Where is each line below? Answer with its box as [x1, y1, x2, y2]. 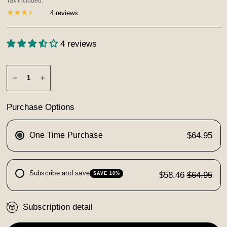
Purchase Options [6, 102, 74, 112]
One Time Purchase [29, 131, 103, 139]
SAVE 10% [93, 170, 120, 176]
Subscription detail [22, 202, 93, 212]
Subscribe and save [29, 169, 90, 177]
